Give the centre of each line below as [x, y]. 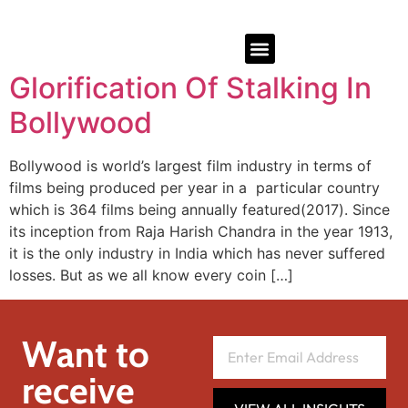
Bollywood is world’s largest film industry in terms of [190, 166]
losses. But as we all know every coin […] [151, 275]
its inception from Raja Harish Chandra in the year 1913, [201, 232]
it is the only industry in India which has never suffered [197, 254]
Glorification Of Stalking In [190, 88]
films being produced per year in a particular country [194, 188]
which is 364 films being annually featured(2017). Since [199, 210]
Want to [86, 353]
